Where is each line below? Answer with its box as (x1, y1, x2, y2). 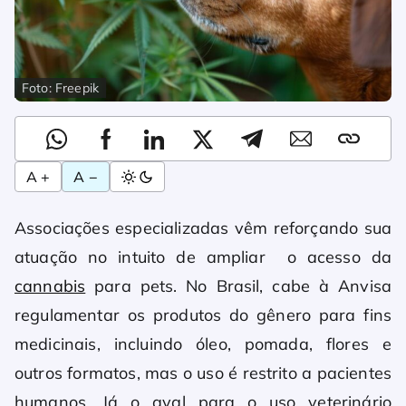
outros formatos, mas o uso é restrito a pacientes (14, 362, 391, 384)
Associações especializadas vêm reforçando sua (14, 217, 391, 239)
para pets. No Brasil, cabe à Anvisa (85, 275, 391, 297)
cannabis (14, 275, 86, 297)
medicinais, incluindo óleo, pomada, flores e (14, 333, 391, 355)
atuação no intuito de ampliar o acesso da (14, 246, 391, 268)
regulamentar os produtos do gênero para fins (14, 304, 391, 326)
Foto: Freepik (22, 79, 100, 96)
